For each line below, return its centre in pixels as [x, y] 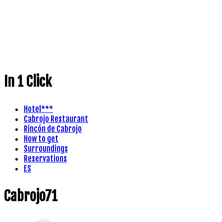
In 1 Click [28, 81]
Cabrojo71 [31, 196]
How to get [41, 139]
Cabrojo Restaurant [56, 119]
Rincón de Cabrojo [53, 129]
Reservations [45, 158]
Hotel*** [38, 109]
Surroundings [46, 148]
